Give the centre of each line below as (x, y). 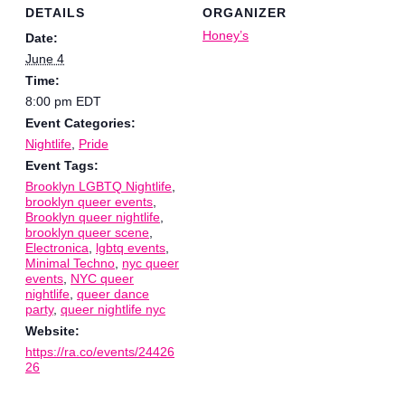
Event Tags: (62, 166)
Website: (52, 331)
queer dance (113, 294)
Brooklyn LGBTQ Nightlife (99, 187)
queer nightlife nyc (113, 310)
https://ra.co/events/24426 (100, 352)
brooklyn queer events (89, 202)
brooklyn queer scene (87, 233)
